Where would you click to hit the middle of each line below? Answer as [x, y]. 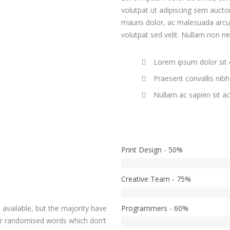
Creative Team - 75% [156, 179]
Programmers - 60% [155, 208]
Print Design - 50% [152, 149]
